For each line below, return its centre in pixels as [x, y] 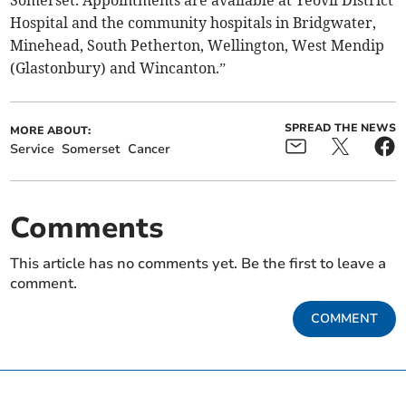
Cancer [150, 150]
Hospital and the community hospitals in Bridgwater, [193, 23]
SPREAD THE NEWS [340, 128]
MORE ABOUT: [51, 131]
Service [33, 150]
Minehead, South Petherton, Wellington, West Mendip [198, 46]
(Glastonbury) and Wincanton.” [118, 68]
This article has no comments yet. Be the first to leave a [198, 264]
